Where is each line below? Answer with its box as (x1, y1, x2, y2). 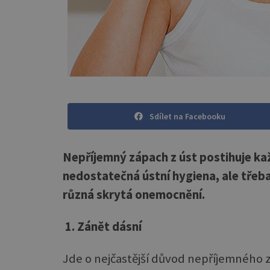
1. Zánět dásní (63, 219, 142, 235)
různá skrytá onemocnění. (63, 186, 205, 202)
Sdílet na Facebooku (149, 111, 225, 122)
